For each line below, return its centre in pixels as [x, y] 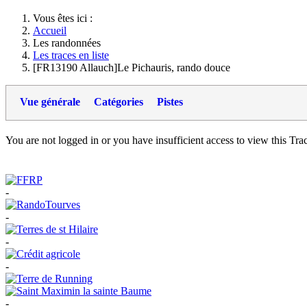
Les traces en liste [71, 55]
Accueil [50, 30]
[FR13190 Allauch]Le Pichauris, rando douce [132, 67]
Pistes [170, 102]
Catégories [119, 102]
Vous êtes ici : [65, 18]
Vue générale [50, 102]
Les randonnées [67, 43]
